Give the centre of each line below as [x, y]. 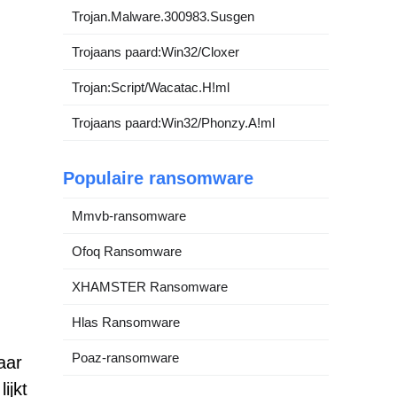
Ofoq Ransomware [127, 251]
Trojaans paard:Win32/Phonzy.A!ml [173, 123]
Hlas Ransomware [126, 322]
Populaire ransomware [158, 178]
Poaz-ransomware [125, 358]
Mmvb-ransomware [129, 216]
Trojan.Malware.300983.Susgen [163, 16]
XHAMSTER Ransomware [150, 287]
